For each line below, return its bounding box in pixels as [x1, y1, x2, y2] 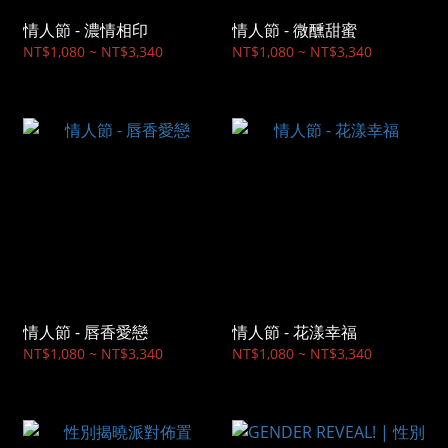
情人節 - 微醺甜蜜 [232, 19, 357, 42]
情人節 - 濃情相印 [23, 19, 148, 42]
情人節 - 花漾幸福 [232, 321, 357, 344]
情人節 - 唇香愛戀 [23, 321, 148, 344]
